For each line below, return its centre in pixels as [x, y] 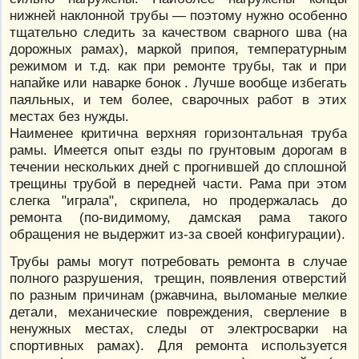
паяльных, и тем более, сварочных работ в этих [178, 100]
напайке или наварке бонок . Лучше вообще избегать [178, 83]
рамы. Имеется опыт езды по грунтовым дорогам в [178, 150]
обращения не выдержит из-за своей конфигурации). [177, 234]
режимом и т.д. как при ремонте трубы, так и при [178, 66]
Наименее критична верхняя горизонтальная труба [178, 133]
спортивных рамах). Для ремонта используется [178, 345]
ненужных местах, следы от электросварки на [178, 328]
